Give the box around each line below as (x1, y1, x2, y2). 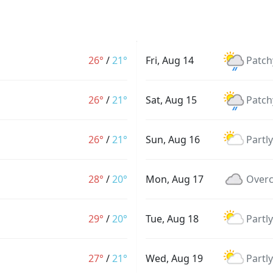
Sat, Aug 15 (146, 93, 197, 107)
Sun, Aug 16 (146, 133, 200, 146)
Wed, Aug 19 (146, 252, 203, 265)
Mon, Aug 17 (146, 172, 204, 186)
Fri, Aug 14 (146, 54, 194, 67)
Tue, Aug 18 (146, 212, 199, 225)
